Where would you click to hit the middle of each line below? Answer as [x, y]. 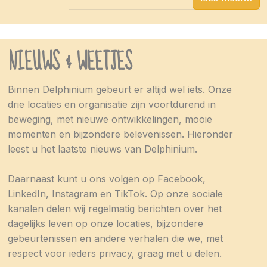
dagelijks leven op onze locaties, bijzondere [105, 223]
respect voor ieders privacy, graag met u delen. [115, 253]
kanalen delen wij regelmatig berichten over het [115, 208]
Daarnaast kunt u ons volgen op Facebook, [107, 178]
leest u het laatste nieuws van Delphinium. [103, 149]
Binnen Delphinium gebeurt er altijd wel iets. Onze [120, 89]
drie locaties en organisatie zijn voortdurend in [112, 104]
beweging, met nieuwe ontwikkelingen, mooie [110, 119]
